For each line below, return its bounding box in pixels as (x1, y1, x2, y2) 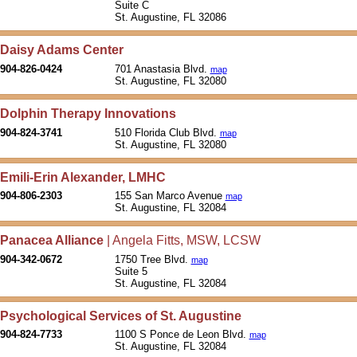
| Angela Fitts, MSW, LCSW (103, 233, 261, 248)
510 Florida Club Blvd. (114, 126, 220, 139)
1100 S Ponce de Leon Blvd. (114, 328, 249, 341)
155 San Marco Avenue (114, 190, 226, 202)
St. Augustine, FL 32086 (114, 11, 229, 24)
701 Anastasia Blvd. (114, 62, 210, 75)
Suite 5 (114, 265, 147, 277)
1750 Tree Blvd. (114, 253, 191, 265)
